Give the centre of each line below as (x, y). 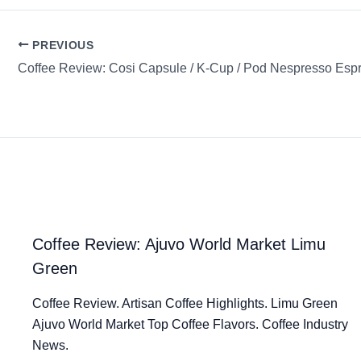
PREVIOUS (61, 45)
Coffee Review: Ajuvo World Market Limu (179, 245)
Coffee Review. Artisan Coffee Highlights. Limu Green (185, 304)
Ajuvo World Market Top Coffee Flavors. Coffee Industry (190, 325)
